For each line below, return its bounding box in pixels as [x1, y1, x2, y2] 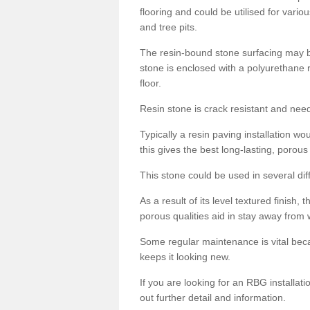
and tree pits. [140, 21, 200, 33]
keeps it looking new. [140, 250, 230, 262]
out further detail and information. [140, 291, 286, 303]
